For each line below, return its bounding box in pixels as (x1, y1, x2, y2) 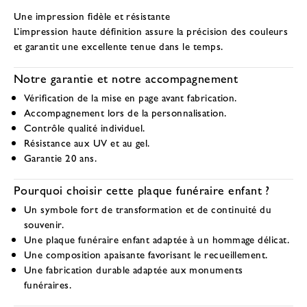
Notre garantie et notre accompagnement (14, 69, 238, 86)
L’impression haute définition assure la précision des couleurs (14, 23, 288, 38)
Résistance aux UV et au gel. (24, 135, 150, 149)
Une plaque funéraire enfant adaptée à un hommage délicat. (24, 232, 290, 246)
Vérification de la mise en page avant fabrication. (24, 90, 237, 104)
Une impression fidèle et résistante (14, 8, 170, 23)
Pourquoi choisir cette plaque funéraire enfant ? (14, 181, 270, 198)
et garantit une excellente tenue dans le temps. (14, 38, 223, 53)
